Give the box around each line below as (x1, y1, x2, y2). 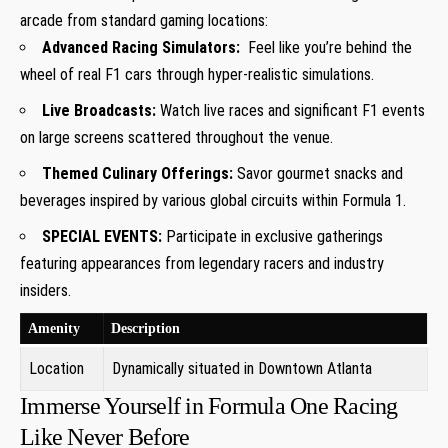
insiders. (20, 280, 71, 300)
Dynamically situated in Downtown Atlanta (112, 358, 372, 378)
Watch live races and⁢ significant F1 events (156, 100, 425, 120)
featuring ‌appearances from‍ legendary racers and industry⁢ (20, 253, 384, 273)
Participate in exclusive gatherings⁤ (162, 226, 383, 246)
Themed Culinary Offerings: (42, 163, 233, 183)
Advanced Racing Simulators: (42, 37, 240, 57)
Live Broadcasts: (42, 100, 156, 120)
